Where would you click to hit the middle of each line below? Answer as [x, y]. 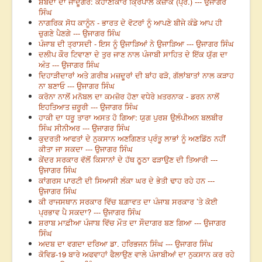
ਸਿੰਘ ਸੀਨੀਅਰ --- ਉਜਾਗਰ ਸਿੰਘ [84, 128]
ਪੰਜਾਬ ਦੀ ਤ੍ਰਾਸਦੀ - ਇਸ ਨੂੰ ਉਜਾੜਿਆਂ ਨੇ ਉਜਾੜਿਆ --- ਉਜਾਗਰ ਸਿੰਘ [136, 44]
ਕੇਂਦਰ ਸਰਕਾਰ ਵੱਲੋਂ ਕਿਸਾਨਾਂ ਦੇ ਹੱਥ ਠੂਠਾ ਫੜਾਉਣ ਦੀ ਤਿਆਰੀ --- [128, 160]
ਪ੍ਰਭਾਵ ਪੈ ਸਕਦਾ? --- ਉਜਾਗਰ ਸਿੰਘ [90, 212]
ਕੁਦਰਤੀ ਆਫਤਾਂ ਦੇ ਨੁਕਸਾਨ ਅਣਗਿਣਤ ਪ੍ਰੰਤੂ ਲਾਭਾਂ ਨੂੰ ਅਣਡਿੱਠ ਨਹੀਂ [132, 139]
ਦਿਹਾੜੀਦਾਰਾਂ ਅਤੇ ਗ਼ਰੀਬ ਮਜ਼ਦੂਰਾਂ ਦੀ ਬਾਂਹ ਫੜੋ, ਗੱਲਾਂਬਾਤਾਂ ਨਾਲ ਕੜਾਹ [136, 75]
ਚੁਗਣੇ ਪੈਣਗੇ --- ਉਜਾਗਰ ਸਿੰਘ [80, 33]
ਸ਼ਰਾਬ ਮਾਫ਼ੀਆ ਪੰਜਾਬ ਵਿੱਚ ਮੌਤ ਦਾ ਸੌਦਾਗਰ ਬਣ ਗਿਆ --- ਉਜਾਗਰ [132, 223]
